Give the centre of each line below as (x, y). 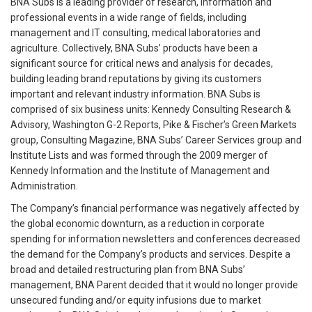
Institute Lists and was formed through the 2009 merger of (139, 155)
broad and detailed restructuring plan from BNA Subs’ (128, 269)
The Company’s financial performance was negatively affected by (155, 208)
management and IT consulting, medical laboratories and (135, 32)
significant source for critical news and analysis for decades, (142, 63)
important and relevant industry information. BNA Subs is (135, 94)
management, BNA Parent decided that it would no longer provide (154, 284)
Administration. (44, 186)
